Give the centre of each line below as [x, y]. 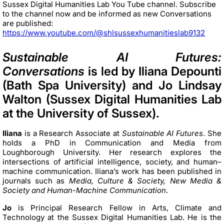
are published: [28, 23]
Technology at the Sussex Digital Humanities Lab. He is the [112, 217]
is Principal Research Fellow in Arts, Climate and [116, 208]
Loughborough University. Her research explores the [112, 152]
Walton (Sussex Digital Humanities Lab [112, 99]
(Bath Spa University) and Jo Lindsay [112, 85]
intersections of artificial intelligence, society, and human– [112, 162]
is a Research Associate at [73, 133]
